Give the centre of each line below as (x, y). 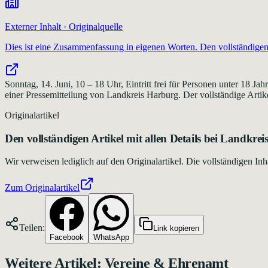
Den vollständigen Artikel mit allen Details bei (113, 138)
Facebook (67, 237)
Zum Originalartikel (42, 188)
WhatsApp (111, 237)
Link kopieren (176, 229)
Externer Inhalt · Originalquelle (64, 26)
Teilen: (32, 228)
